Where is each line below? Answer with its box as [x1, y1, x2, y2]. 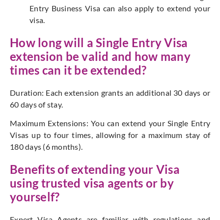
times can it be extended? [10, 63, 147, 78]
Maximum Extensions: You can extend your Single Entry [10, 118, 210, 128]
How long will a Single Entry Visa [10, 35, 188, 50]
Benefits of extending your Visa [10, 162, 180, 177]
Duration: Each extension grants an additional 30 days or [10, 88, 210, 98]
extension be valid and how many [10, 49, 191, 64]
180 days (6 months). [10, 142, 82, 152]
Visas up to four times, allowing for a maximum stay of [10, 130, 210, 140]
